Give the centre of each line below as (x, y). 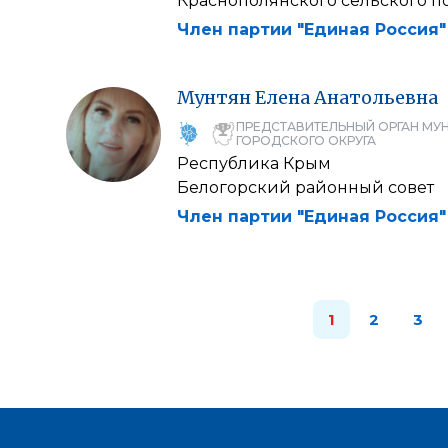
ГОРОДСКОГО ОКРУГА (306, 140)
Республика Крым (254, 163)
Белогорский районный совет (305, 187)
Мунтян (214, 97)
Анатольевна (376, 97)
